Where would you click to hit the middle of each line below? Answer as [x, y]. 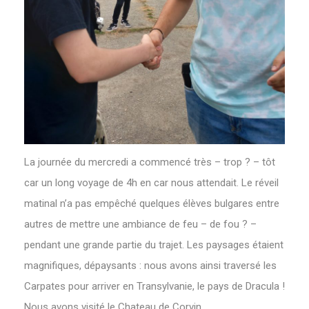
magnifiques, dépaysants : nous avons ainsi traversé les [150, 266]
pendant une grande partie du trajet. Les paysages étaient [154, 245]
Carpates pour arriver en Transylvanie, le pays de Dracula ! [154, 286]
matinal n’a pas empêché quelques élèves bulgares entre [152, 203]
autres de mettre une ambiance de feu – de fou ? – [140, 224]
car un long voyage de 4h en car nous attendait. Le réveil [151, 183]
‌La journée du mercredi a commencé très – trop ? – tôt [150, 162]
